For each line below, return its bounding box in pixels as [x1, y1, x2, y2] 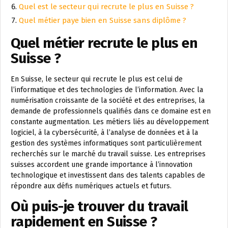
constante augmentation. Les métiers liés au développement [11, 118, 209, 127]
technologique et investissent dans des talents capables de [11, 171, 205, 180]
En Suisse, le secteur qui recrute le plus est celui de [11, 75, 183, 84]
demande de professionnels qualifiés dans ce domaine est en [11, 107, 211, 116]
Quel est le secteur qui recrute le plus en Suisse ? [19, 2, 194, 12]
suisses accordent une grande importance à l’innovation [11, 160, 192, 169]
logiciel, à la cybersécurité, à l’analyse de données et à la [11, 128, 198, 137]
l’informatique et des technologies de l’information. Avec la [11, 85, 203, 95]
